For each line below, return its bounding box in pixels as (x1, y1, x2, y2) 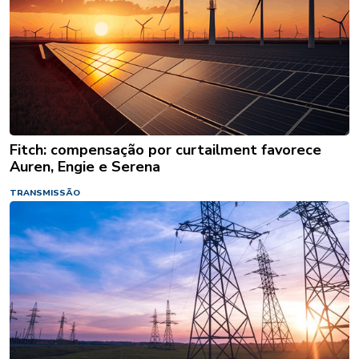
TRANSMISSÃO (10, 187, 80, 200)
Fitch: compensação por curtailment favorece (10, 140, 321, 160)
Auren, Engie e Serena (10, 157, 160, 177)
